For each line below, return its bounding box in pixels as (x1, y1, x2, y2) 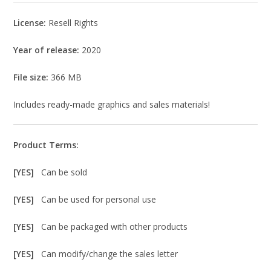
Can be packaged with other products (41, 221, 188, 233)
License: (13, 17, 49, 29)
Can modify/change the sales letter (41, 248, 178, 260)
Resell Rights (48, 17, 99, 29)
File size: (13, 71, 49, 83)
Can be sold (41, 166, 88, 178)
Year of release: (13, 44, 80, 56)
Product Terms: (13, 139, 79, 151)
